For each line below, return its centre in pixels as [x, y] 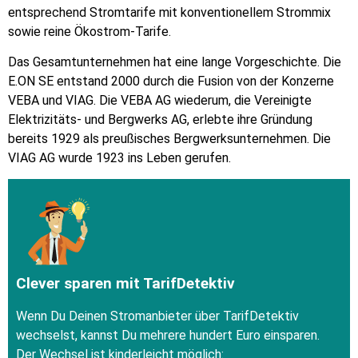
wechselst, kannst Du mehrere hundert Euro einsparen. [168, 335]
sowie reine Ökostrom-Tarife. [89, 31]
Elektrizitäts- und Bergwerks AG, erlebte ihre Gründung [160, 119]
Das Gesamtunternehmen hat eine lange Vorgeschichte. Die [175, 62]
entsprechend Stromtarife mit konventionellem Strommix [169, 12]
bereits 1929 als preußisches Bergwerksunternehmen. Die [169, 138]
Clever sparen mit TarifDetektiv [125, 283]
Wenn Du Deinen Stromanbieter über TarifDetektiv [157, 316]
